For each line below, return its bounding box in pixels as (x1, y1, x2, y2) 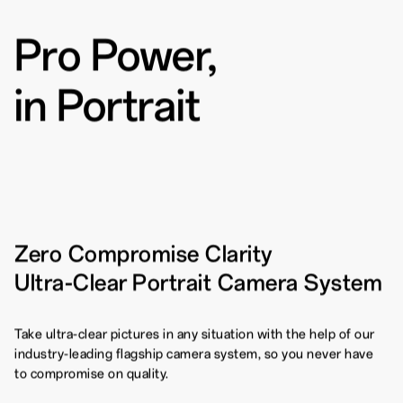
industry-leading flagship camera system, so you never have (14, 345, 373, 362)
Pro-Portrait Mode (23, 34, 122, 48)
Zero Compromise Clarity (14, 239, 273, 266)
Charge (212, 52, 253, 66)
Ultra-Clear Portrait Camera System (14, 268, 382, 295)
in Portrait (14, 78, 201, 130)
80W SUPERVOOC (212, 34, 316, 48)
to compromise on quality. (14, 365, 169, 381)
